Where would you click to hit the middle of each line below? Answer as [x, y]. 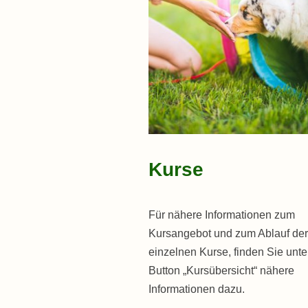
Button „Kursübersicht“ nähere [221, 271]
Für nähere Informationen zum [222, 215]
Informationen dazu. [197, 289]
